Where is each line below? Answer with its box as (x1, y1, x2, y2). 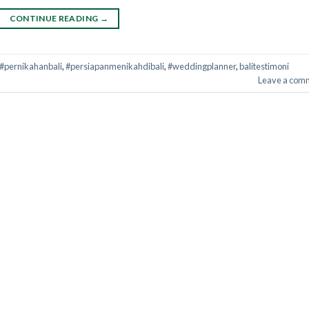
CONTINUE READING (9, 13, 100, 24)
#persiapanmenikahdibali (66, 60, 164, 72)
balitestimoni (239, 60, 289, 72)
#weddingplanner (168, 60, 236, 72)
